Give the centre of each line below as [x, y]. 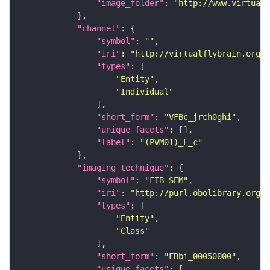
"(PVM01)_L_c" [171, 143]
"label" [113, 143]
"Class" [133, 231]
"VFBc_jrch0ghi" [200, 117]
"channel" [99, 29]
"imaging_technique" [123, 168]
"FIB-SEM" [166, 181]
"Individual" [145, 92]
